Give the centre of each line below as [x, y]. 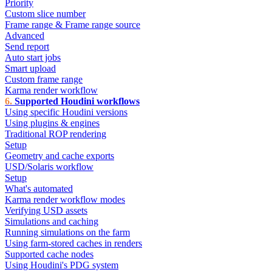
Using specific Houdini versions [66, 112]
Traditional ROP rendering [56, 134]
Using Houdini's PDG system [62, 265]
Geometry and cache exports [59, 156]
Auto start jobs [33, 58]
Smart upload [30, 69]
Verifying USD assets [46, 211]
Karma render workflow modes [65, 200]
